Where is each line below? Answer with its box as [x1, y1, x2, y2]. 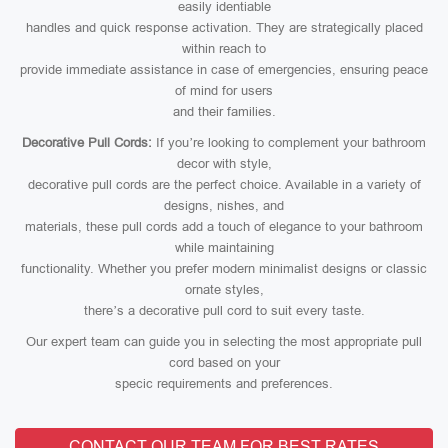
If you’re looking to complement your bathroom [152, 135, 426, 150]
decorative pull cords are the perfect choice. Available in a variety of [27, 177, 421, 192]
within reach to [182, 41, 266, 56]
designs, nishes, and [164, 198, 284, 213]
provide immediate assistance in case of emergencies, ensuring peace [20, 62, 428, 77]
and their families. [172, 104, 276, 119]
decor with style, [176, 156, 272, 171]
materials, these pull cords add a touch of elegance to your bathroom [25, 219, 423, 234]
